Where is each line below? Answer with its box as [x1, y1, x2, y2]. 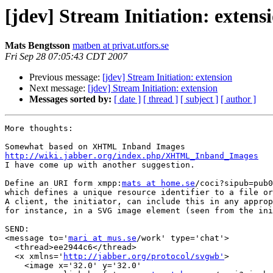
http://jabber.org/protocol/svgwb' [63, 252, 224, 261]
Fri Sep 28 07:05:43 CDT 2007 [5, 51, 127, 62]
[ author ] [221, 94, 256, 105]
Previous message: [29, 72, 102, 83]
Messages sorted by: [29, 94, 112, 105]
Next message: [29, 83, 88, 94]
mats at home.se [122, 179, 195, 188]
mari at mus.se [68, 233, 136, 243]
